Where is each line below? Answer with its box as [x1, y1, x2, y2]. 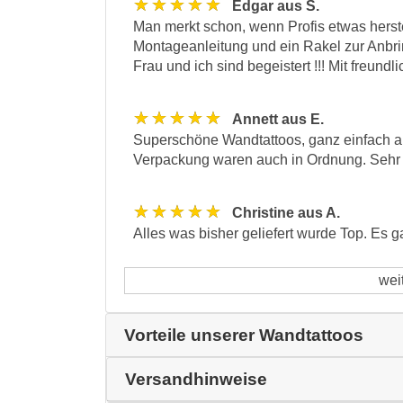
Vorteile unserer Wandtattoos [124, 325, 363, 345]
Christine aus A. [232, 204, 340, 220]
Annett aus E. [232, 111, 324, 127]
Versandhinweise [125, 369, 267, 389]
